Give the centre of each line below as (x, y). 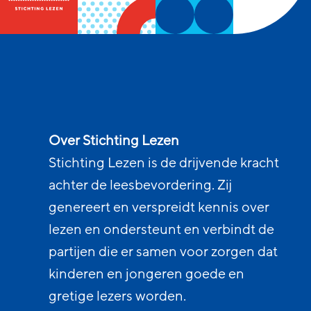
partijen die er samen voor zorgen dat (163, 252)
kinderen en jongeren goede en (146, 274)
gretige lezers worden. (117, 296)
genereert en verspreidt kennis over (159, 208)
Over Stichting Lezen (114, 141)
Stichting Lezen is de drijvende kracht (164, 163)
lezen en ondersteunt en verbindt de (161, 230)
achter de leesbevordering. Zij (140, 185)
